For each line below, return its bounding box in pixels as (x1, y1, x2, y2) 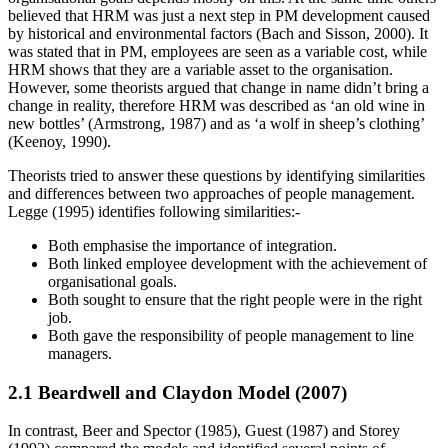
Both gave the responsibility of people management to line (48, 327, 414, 344)
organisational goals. (48, 273, 177, 290)
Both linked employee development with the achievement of (48, 255, 427, 272)
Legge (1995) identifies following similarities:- (8, 203, 300, 220)
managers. (48, 345, 112, 362)
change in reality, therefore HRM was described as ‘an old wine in (8, 97, 425, 114)
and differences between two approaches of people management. (8, 185, 415, 202)
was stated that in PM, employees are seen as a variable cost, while (8, 43, 427, 60)
